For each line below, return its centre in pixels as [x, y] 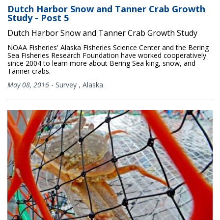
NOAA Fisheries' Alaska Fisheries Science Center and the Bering [108, 47]
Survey [66, 84]
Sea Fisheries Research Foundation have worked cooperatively [107, 55]
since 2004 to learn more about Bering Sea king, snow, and [101, 63]
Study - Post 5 [38, 17]
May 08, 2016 [28, 84]
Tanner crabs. [29, 71]
